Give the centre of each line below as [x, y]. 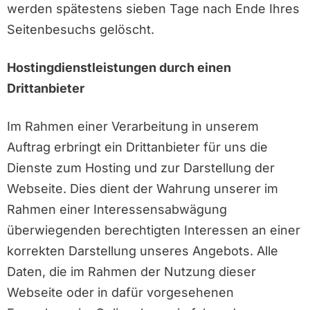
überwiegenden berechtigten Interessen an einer [154, 230]
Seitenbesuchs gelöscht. [81, 30]
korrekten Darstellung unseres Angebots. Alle [143, 251]
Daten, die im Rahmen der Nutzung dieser [131, 272]
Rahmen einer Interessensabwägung [117, 210]
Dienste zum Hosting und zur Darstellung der [141, 168]
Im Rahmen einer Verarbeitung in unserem [133, 127]
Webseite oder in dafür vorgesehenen [120, 293]
